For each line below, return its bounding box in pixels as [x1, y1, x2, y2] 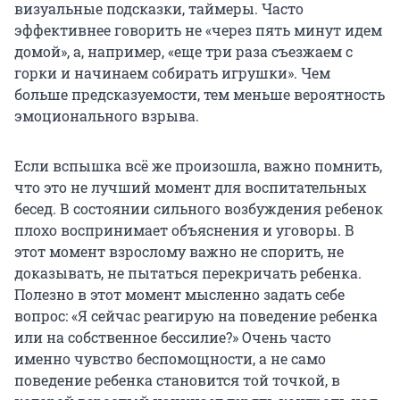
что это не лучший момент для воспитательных [14, 177, 366, 196]
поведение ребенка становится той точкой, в [14, 370, 340, 389]
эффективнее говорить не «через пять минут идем [14, 20, 382, 39]
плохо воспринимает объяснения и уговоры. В [14, 220, 354, 239]
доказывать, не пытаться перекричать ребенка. [14, 262, 362, 282]
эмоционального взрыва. [14, 105, 199, 125]
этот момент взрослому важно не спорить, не [14, 241, 344, 261]
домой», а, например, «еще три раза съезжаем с [14, 41, 353, 61]
